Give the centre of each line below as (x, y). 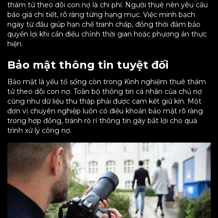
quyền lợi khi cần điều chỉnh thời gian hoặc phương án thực (107, 34)
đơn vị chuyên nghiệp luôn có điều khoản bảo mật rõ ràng (105, 111)
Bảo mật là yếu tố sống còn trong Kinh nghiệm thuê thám (107, 82)
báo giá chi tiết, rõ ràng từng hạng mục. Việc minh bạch (101, 15)
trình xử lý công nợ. (39, 131)
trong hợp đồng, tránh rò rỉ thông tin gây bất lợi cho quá (102, 121)
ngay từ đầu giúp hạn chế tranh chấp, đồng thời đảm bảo (104, 25)
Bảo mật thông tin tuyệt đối (88, 65)
